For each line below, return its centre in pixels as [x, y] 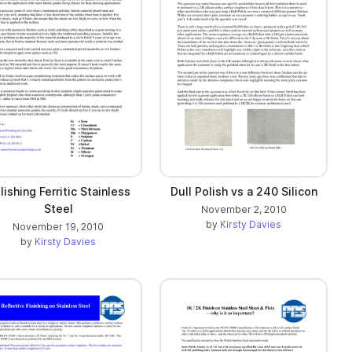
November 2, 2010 [244, 210]
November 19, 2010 [58, 227]
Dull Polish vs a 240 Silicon [244, 192]
